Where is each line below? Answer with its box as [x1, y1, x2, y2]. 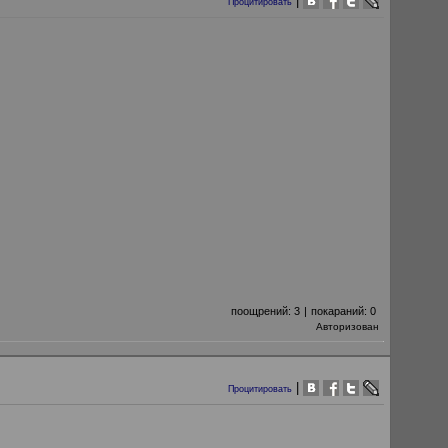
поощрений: [231, 305, 294, 317]
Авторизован [316, 321, 379, 332]
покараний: [311, 305, 370, 317]
